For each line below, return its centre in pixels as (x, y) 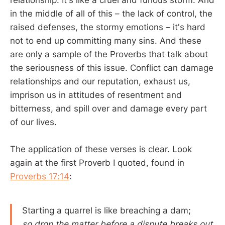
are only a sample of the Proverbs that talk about (109, 54)
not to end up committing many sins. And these (106, 41)
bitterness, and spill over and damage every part (108, 109)
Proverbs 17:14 (40, 177)
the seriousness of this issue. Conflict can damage (112, 68)
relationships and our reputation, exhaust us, (100, 82)
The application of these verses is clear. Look (101, 149)
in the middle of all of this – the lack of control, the (111, 14)
